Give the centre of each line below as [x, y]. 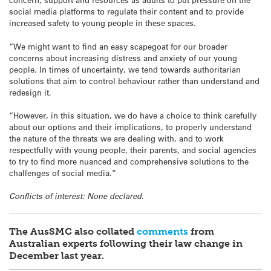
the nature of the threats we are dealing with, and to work [116, 138]
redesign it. [30, 92]
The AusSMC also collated [73, 232]
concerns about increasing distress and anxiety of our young [123, 57]
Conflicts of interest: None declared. [77, 196]
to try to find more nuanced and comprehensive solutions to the [129, 161]
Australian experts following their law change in [126, 244]
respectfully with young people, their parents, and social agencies [133, 149]
